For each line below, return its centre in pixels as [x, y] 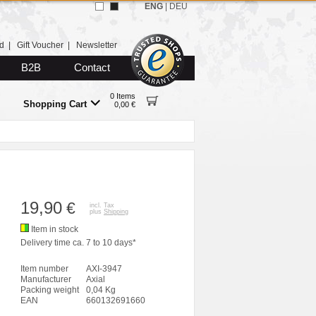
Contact [92, 68]
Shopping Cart [55, 104]
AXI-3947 [104, 269]
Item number [44, 269]
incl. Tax [102, 205]
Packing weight [50, 290]
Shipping [116, 212]
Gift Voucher [40, 45]
